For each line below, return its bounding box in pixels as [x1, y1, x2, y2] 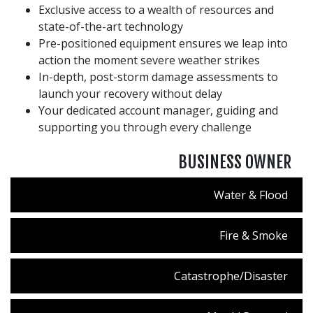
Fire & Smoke [219, 227, 288, 243]
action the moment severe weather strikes [38, 52, 260, 68]
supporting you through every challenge [38, 119, 252, 135]
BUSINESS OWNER [178, 151, 291, 173]
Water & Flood [214, 187, 288, 203]
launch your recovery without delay [38, 85, 222, 101]
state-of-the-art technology [38, 18, 183, 34]
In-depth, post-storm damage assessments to [38, 68, 278, 85]
